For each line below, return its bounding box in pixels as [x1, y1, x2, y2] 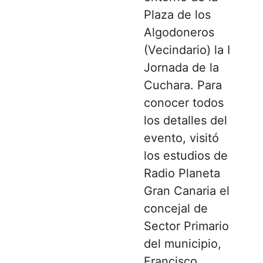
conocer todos [144, 95, 224, 110]
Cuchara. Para [144, 77, 222, 92]
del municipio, [144, 236, 221, 251]
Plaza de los [144, 7, 211, 22]
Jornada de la [144, 60, 219, 75]
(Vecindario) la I [144, 42, 230, 57]
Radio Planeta [144, 166, 220, 180]
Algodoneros [144, 25, 214, 39]
